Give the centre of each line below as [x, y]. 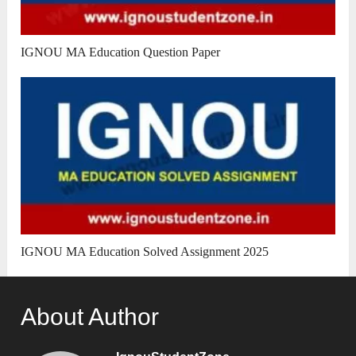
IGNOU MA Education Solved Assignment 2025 [145, 252]
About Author [90, 317]
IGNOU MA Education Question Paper [121, 52]
